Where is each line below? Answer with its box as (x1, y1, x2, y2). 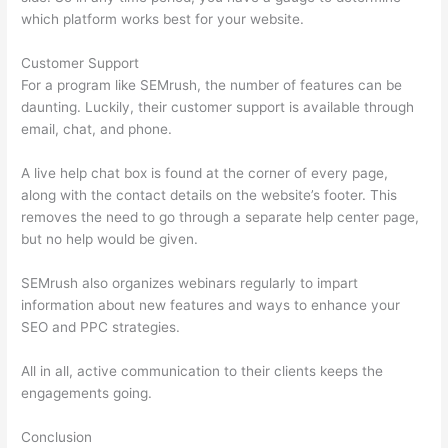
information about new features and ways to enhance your (21, 297, 401, 314)
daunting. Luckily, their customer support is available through (21, 99, 415, 116)
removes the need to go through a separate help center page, (21, 209, 420, 226)
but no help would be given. (21, 231, 199, 248)
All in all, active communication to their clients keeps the (21, 362, 384, 379)
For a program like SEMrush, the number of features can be (21, 77, 403, 94)
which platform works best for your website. (21, 11, 305, 28)
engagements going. (21, 384, 153, 401)
